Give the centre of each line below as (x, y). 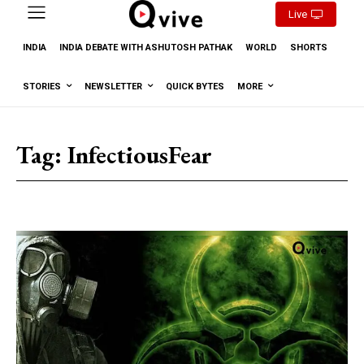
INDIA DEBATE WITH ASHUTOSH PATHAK (146, 47)
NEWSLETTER (113, 86)
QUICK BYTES (195, 86)
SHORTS (309, 47)
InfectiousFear (140, 154)
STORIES (42, 86)
